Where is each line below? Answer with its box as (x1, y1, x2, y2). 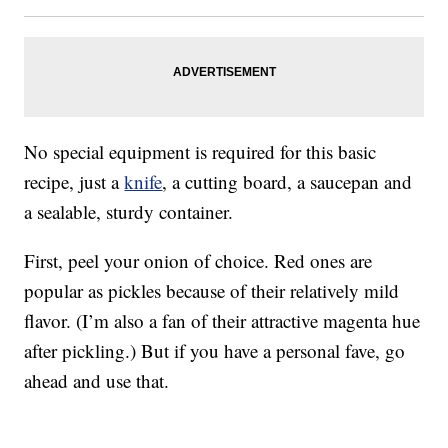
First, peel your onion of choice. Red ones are (24, 248, 373, 274)
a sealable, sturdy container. (24, 199, 234, 225)
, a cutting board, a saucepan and (162, 169, 413, 195)
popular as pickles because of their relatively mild (24, 278, 400, 304)
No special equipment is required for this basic (24, 139, 377, 165)
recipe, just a (24, 169, 125, 195)
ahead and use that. (24, 368, 170, 394)
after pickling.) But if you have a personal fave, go (24, 338, 406, 364)
